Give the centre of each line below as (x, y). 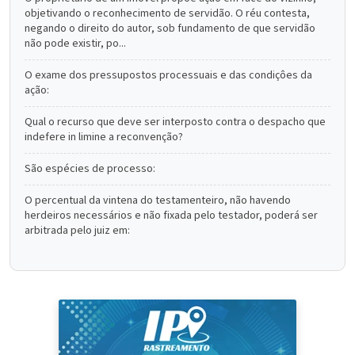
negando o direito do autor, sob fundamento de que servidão (170, 29)
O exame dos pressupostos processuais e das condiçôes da (168, 75)
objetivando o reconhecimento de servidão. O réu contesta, (167, 13)
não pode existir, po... (75, 44)
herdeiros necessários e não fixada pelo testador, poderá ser (171, 216)
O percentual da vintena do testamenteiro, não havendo (158, 200)
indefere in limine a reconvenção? (104, 137)
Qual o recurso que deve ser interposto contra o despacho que (175, 122)
